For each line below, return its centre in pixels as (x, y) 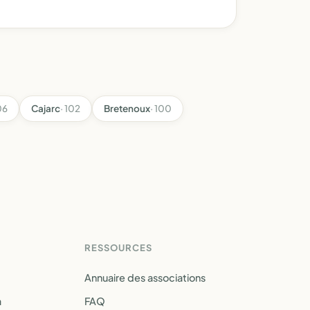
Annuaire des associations (145, 277)
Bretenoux (127, 108)
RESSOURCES (119, 248)
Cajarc (46, 108)
